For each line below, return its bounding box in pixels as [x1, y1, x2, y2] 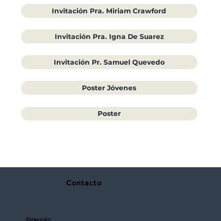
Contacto [66, 178, 102, 187]
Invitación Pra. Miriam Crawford [52, 6, 167, 15]
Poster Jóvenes [82, 84, 137, 92]
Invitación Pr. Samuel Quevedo [53, 58, 165, 67]
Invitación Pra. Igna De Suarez [54, 32, 164, 40]
